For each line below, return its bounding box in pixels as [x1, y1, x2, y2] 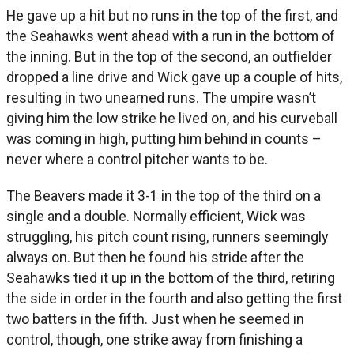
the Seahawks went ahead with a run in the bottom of [6, 28, 335, 45]
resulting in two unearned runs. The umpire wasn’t [6, 89, 316, 107]
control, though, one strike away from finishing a [6, 331, 303, 348]
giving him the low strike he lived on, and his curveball [6, 110, 337, 127]
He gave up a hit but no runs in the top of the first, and [6, 7, 338, 24]
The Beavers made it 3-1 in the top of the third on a [6, 187, 321, 205]
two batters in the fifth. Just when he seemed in [6, 311, 304, 328]
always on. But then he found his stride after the [6, 249, 304, 266]
